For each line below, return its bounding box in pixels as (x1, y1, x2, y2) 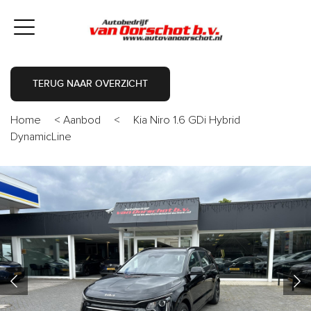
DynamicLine (10, 130, 72, 144)
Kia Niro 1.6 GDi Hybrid (133, 113, 240, 128)
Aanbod (63, 113, 101, 128)
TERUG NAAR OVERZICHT (33, 78, 148, 91)
